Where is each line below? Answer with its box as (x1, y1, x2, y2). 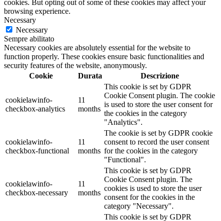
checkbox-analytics (5, 104, 65, 113)
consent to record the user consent (104, 137, 209, 146)
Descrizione (141, 71, 179, 80)
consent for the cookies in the (104, 192, 195, 201)
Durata (78, 71, 102, 80)
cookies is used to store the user (104, 184, 202, 192)
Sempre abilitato (4, 34, 54, 43)
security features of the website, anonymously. (4, 61, 147, 70)
